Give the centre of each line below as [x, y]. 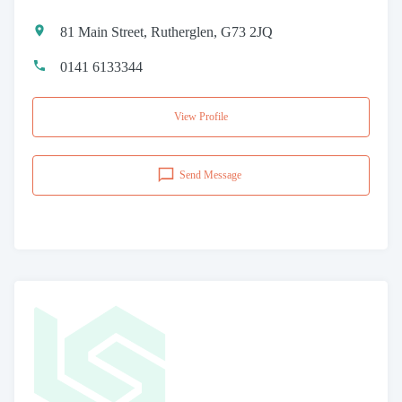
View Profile [201, 116]
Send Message [210, 175]
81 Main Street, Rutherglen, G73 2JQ [166, 31]
